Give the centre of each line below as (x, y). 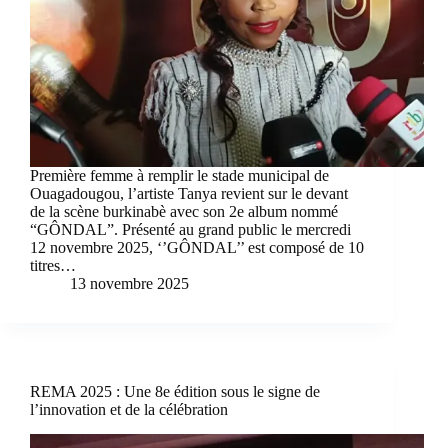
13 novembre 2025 (129, 284)
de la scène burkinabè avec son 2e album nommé (184, 212)
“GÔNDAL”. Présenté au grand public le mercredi (190, 230)
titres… (53, 266)
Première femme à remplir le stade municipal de (179, 176)
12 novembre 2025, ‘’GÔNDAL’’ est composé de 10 (197, 248)
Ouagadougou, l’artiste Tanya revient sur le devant (189, 194)
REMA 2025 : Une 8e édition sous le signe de (175, 392)
